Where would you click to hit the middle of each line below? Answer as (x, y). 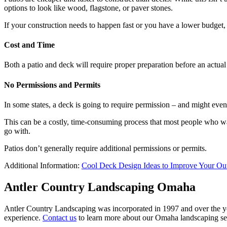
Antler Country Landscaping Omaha (100, 187)
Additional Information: (43, 165)
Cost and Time (29, 45)
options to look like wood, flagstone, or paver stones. (88, 8)
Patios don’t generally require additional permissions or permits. (105, 148)
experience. (23, 217)
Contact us (60, 217)
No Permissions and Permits (52, 85)
